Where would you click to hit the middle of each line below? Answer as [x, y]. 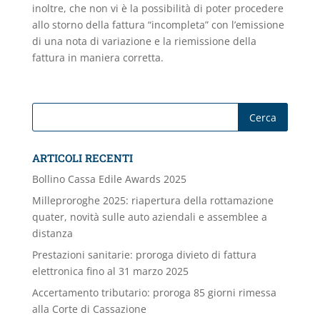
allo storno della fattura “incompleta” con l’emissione [158, 25]
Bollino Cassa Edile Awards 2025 [109, 179]
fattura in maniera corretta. [97, 57]
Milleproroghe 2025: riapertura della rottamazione [152, 200]
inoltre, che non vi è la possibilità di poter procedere [157, 8]
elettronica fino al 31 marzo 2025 [110, 271]
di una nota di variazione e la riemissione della [144, 41]
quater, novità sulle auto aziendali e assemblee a [149, 217]
